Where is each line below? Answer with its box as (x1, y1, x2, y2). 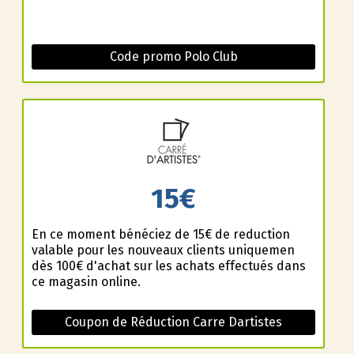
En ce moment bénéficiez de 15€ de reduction (31, 226, 290, 242)
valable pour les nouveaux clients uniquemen (31, 242, 295, 258)
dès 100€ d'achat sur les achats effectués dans (31, 258, 306, 273)
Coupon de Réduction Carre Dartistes (65, 314, 282, 330)
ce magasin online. (31, 273, 141, 289)
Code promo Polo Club (109, 49, 238, 65)
